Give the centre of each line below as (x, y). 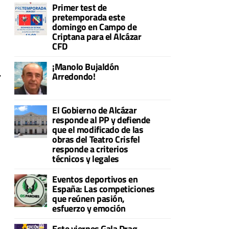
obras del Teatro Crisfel (96, 140)
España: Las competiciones (104, 189)
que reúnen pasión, (88, 199)
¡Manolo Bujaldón (86, 67)
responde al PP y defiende (101, 120)
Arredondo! (74, 77)
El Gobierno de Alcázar (95, 110)
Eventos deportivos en (95, 179)
